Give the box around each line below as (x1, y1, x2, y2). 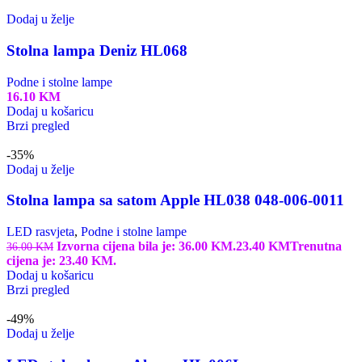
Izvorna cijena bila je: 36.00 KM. (57, 238, 236, 253)
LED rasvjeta (6, 224, 74, 238)
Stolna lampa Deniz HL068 (6, 41, 187, 59)
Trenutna (290, 238, 342, 253)
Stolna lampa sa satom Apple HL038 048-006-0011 (6, 192, 344, 209)
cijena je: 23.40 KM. (6, 253, 116, 267)
